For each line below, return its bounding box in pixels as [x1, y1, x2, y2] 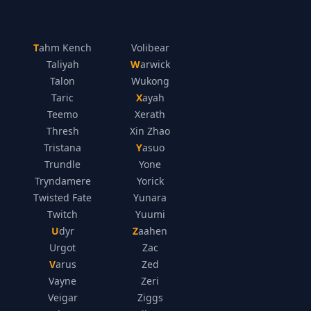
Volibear [131, 41, 169, 54]
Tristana [44, 141, 82, 154]
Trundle [44, 158, 81, 171]
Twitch [47, 208, 78, 221]
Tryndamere [34, 174, 91, 187]
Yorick [136, 174, 164, 187]
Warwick [140, 58, 170, 71]
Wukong [131, 74, 169, 87]
